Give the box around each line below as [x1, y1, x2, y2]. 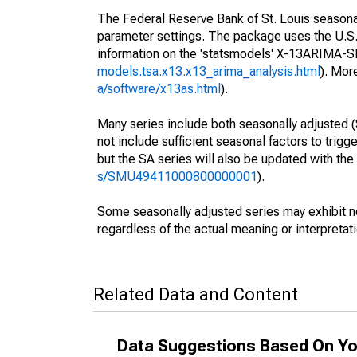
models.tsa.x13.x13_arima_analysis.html [97, 64, 320, 79]
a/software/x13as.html [97, 81, 221, 96]
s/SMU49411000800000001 [97, 169, 257, 184]
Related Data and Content [93, 284, 298, 304]
